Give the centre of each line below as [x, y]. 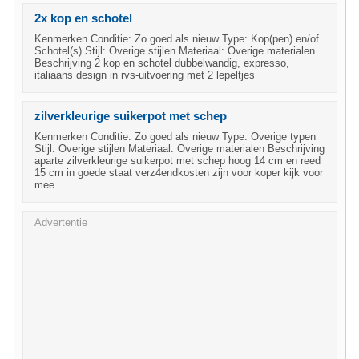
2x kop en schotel [83, 18]
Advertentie [61, 222]
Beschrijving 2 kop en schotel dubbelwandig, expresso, [162, 63]
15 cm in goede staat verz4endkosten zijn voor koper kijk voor [179, 173]
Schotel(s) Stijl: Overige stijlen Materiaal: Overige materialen [175, 51]
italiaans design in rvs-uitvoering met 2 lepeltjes [145, 75]
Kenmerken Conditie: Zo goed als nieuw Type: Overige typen [175, 137]
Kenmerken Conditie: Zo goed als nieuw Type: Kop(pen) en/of [177, 39]
